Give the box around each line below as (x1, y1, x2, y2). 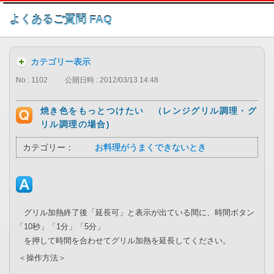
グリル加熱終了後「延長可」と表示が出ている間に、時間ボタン (16, 208, 254, 218)
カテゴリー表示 (31, 57, 91, 67)
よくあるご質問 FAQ (9, 13, 112, 26)
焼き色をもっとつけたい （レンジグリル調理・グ (40, 106, 257, 116)
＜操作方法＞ (18, 253, 66, 263)
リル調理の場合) (40, 119, 111, 130)
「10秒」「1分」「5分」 (16, 222, 105, 232)
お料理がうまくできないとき (95, 143, 206, 153)
